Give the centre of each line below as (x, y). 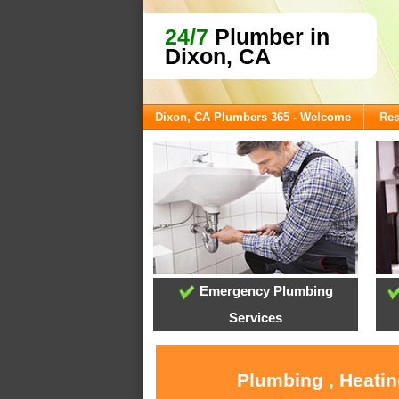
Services (256, 318)
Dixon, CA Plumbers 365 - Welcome (253, 117)
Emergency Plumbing (264, 291)
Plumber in (269, 37)
